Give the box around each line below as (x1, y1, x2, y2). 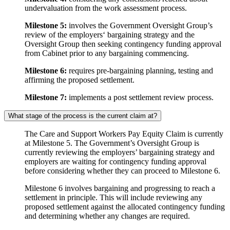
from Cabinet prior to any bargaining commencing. (25, 49, 189, 58)
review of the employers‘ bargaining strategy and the (25, 30, 195, 40)
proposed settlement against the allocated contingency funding (25, 202, 225, 212)
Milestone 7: (25, 93, 67, 102)
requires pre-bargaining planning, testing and (69, 66, 213, 75)
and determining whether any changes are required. (25, 212, 192, 221)
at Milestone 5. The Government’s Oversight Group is (25, 139, 199, 148)
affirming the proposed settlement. (25, 75, 135, 85)
